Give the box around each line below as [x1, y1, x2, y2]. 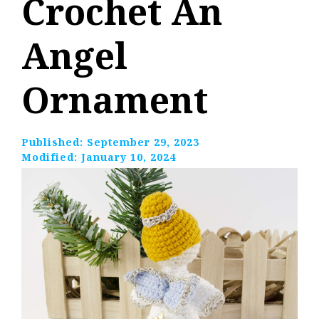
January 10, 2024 [81, 150, 176, 164]
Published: [21, 135, 87, 150]
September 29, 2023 [87, 135, 199, 150]
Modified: [21, 150, 81, 164]
